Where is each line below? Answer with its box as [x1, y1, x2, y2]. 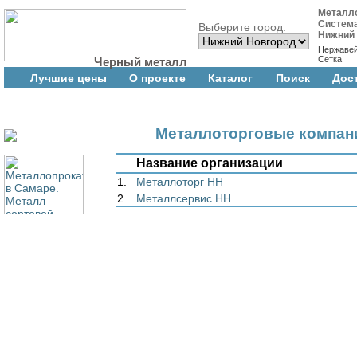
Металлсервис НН [136, 191, 231, 205]
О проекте [129, 72, 186, 84]
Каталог [208, 72, 253, 84]
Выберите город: [198, 21, 286, 33]
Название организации [136, 155, 283, 170]
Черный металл [94, 55, 187, 69]
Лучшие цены [30, 72, 107, 84]
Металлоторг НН [136, 175, 223, 188]
